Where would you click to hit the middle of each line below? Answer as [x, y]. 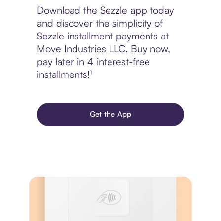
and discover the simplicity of [100, 23]
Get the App [110, 114]
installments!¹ [64, 74]
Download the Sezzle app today [105, 10]
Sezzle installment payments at [103, 36]
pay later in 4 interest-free [93, 62]
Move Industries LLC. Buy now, [103, 49]
